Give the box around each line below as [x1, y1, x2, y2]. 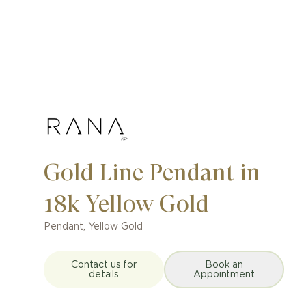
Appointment [193, 269, 255, 279]
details [89, 269, 119, 279]
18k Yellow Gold [44, 191, 209, 217]
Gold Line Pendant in [44, 159, 260, 186]
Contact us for [71, 260, 137, 270]
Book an [205, 260, 243, 270]
